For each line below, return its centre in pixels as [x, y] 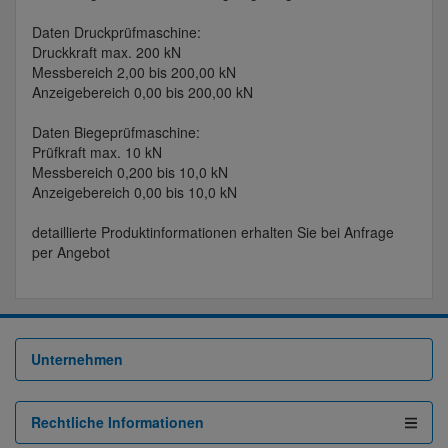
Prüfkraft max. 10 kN [97, 152]
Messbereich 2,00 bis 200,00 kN [134, 72]
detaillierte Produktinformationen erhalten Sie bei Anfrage [213, 232]
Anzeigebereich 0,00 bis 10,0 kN [134, 192]
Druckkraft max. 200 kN [106, 52]
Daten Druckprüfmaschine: [116, 32]
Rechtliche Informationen [117, 422]
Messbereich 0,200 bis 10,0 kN [130, 172]
